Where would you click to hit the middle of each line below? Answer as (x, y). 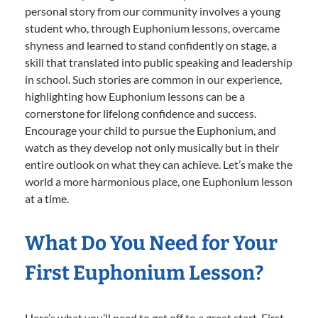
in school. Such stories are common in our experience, (153, 79)
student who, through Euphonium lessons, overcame (152, 28)
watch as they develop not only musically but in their (152, 147)
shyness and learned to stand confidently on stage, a (151, 45)
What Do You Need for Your (151, 243)
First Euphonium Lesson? (144, 273)
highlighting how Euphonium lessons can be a (135, 96)
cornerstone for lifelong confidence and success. (141, 113)
